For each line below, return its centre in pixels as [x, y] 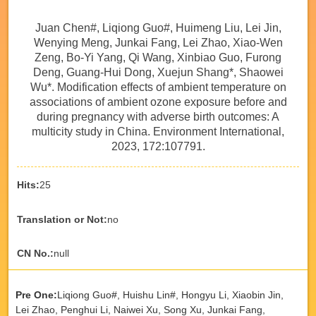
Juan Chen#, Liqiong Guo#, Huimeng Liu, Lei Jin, [158, 28]
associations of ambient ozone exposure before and [158, 102]
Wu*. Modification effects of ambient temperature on [158, 87]
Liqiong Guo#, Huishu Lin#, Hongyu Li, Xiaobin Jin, [170, 294]
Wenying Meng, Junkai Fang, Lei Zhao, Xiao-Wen [158, 42]
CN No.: [35, 254]
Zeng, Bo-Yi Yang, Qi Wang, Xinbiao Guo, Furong [158, 57]
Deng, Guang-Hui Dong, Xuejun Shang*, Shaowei [158, 72]
